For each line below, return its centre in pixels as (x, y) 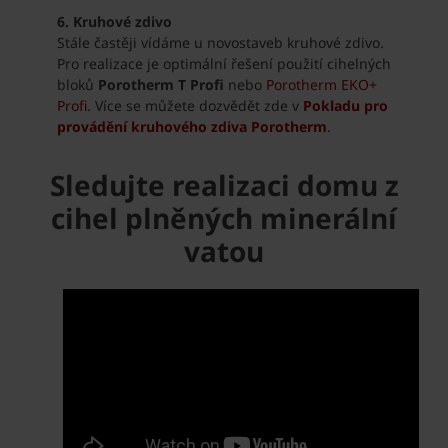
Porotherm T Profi (160, 84)
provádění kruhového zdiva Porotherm (191, 126)
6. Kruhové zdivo (114, 21)
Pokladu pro (345, 105)
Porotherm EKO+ (321, 84)
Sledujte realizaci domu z (224, 184)
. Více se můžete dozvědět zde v (194, 105)
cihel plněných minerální (224, 217)
